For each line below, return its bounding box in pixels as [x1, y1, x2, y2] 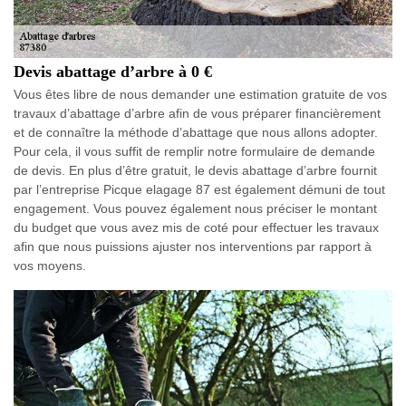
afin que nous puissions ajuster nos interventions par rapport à [14, 239, 372, 254]
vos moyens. [14, 258, 86, 273]
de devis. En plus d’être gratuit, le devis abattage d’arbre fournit [14, 163, 377, 178]
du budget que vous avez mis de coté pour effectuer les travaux [14, 220, 379, 235]
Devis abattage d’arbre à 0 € [14, 63, 212, 81]
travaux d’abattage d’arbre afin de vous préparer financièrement [14, 106, 381, 121]
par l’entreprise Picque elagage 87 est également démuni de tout [14, 182, 385, 197]
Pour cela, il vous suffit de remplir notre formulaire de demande [14, 144, 375, 159]
